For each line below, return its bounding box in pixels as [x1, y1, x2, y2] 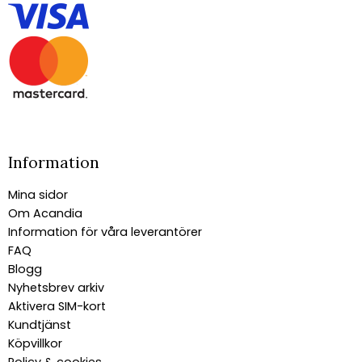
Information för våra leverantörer [8, 224, 202, 241]
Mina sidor [8, 187, 68, 204]
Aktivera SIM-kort [8, 298, 106, 315]
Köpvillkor [8, 335, 62, 352]
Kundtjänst [8, 317, 71, 334]
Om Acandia [8, 205, 82, 222]
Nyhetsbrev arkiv [8, 280, 104, 297]
